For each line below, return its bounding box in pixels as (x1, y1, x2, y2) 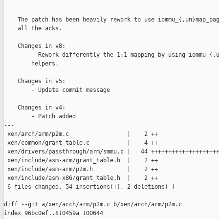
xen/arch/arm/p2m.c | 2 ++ (4, 131, 158, 138)
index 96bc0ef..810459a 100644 (4, 210, 103, 217)
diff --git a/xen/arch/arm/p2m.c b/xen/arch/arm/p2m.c (4, 201, 182, 208)
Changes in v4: (4, 104, 66, 111)
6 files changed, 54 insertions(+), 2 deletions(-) (4, 183, 175, 191)
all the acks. (4, 25, 62, 32)
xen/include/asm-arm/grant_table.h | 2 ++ (4, 157, 158, 164)
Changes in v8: (4, 43, 66, 50)
